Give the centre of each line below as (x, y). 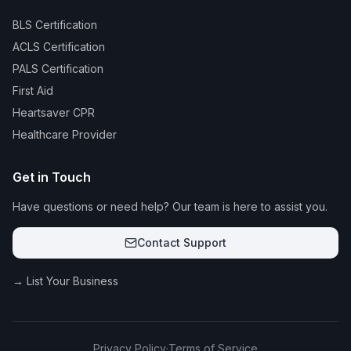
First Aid (33, 90)
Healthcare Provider (65, 134)
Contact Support (182, 242)
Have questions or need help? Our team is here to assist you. (170, 206)
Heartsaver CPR (54, 112)
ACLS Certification (59, 47)
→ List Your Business (65, 281)
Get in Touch (52, 177)
